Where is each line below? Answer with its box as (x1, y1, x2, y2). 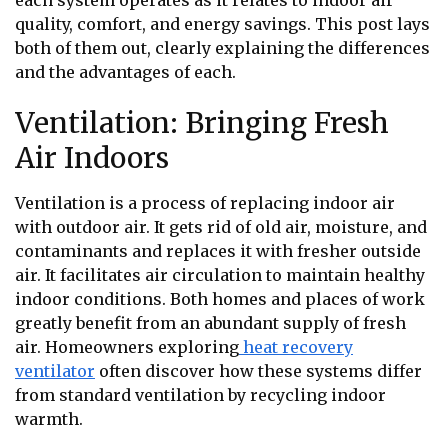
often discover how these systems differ (95, 360, 422, 381)
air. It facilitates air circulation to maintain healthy (15, 264, 425, 285)
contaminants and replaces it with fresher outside (15, 240, 421, 261)
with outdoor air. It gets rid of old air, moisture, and (15, 216, 427, 237)
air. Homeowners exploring (15, 336, 239, 357)
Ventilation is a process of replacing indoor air (15, 192, 395, 213)
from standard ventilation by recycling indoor (15, 384, 386, 405)
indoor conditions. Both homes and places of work (15, 288, 425, 309)
